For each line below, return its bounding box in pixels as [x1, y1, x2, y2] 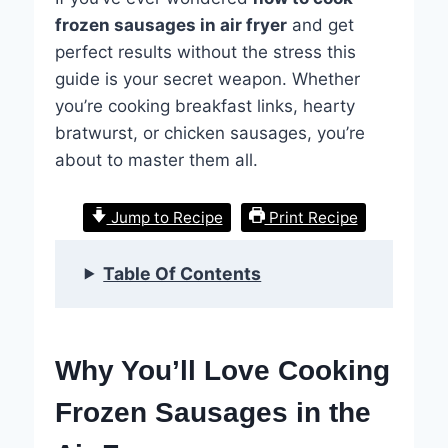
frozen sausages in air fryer [54, 14, 287, 35]
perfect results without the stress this [54, 41, 356, 62]
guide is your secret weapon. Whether [54, 68, 360, 89]
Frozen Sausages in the [54, 396, 371, 428]
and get [286, 14, 354, 35]
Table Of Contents [103, 262, 262, 284]
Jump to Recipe [106, 207, 223, 227]
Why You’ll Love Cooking [54, 354, 390, 386]
